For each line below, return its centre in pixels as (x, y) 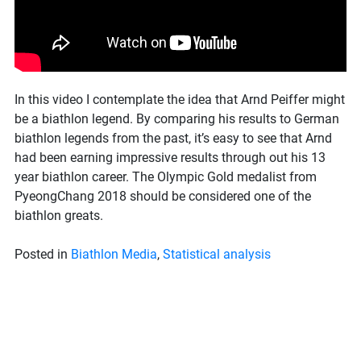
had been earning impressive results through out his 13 (170, 157)
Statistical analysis (217, 254)
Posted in (43, 254)
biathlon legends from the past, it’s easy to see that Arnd (173, 138)
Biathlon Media (114, 254)
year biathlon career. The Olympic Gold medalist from (166, 176)
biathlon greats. (59, 215)
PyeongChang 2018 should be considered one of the (163, 196)
